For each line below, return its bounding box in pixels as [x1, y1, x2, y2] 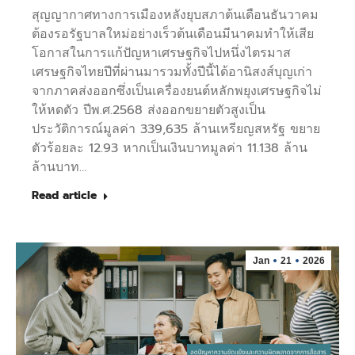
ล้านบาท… [32, 158, 86, 177]
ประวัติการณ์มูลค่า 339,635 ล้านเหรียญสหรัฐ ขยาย [32, 120, 320, 139]
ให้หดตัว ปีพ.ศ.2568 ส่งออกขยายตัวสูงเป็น [32, 101, 265, 120]
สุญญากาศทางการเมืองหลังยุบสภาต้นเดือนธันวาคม [32, 6, 319, 25]
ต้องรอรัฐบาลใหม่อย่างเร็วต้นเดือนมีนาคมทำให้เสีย [32, 25, 314, 44]
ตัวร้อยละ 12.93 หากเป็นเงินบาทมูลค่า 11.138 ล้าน [32, 139, 307, 158]
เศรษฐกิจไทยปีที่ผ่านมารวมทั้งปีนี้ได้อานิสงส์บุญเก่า [32, 63, 312, 82]
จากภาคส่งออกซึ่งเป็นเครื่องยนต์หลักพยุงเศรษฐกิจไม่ [32, 82, 322, 101]
